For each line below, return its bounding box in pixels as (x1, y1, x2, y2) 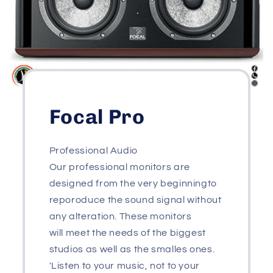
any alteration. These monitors (49, 211, 192, 222)
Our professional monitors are (49, 162, 190, 172)
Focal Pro (49, 105, 145, 129)
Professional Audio (49, 146, 138, 156)
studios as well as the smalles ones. (49, 244, 215, 255)
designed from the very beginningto (49, 179, 217, 189)
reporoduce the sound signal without (49, 195, 222, 205)
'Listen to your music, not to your (49, 261, 200, 271)
